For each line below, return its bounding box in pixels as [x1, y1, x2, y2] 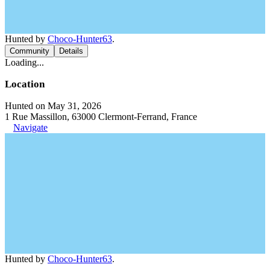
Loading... [5, 57, 44, 67]
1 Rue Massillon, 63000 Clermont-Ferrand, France [5, 111, 197, 122]
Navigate [13, 122, 48, 133]
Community [10, 46, 49, 55]
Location [5, 78, 45, 90]
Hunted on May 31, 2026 [5, 100, 101, 111]
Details [59, 46, 83, 55]
